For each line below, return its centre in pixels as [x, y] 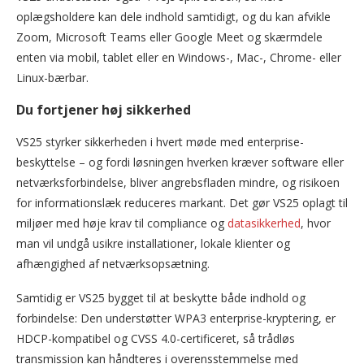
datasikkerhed [264, 223]
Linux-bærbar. [52, 77]
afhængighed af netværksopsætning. [113, 263]
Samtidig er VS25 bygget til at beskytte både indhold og [161, 297]
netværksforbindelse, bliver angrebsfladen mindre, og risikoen [178, 182]
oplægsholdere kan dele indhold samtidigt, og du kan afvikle [173, 16]
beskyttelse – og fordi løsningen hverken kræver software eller [180, 162]
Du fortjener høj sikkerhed [104, 109]
